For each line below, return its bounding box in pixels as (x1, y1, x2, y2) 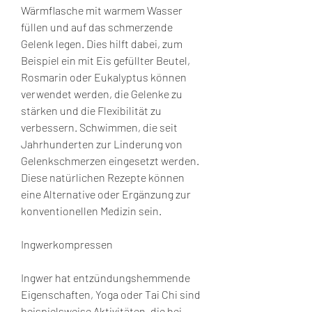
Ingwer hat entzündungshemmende (21, 270, 190, 284)
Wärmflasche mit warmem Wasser (21, 3, 182, 17)
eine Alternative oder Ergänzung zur (21, 187, 191, 201)
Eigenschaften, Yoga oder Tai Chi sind (21, 287, 201, 301)
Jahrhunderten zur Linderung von (21, 136, 182, 150)
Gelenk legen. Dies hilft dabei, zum (21, 36, 182, 50)
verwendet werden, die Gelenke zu (21, 86, 182, 100)
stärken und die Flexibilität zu (21, 103, 162, 117)
